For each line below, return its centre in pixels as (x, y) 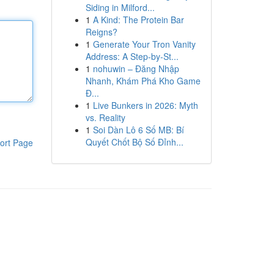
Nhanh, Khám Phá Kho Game (143, 81)
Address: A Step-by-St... (132, 56)
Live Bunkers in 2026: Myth (145, 105)
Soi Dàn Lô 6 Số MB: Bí (138, 130)
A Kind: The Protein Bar (138, 20)
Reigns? (101, 32)
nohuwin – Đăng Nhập (136, 68)
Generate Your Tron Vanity (144, 44)
